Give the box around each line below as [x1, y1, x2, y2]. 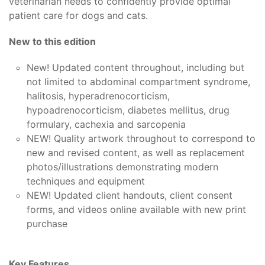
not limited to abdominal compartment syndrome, [27, 76, 250, 88]
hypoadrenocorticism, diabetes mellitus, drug [27, 104, 230, 117]
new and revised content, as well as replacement [27, 147, 245, 159]
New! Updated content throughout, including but [27, 62, 244, 74]
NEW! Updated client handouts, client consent [27, 189, 232, 202]
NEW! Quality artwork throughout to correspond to [27, 132, 256, 145]
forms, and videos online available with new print [27, 203, 246, 216]
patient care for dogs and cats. [9, 9, 148, 22]
